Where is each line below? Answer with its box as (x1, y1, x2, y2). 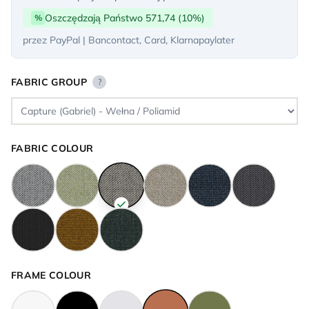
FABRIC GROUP (11, 75, 88, 88)
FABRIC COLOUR (11, 141, 94, 154)
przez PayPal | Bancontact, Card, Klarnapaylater (23, 33, 235, 46)
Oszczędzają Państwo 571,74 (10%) (45, 11, 205, 24)
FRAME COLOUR (11, 268, 92, 281)
